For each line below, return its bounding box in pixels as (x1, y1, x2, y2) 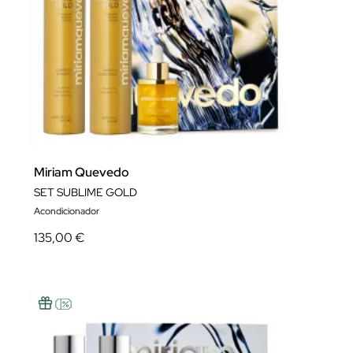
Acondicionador (34, 205, 99, 217)
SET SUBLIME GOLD (34, 185, 137, 199)
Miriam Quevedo (34, 164, 129, 180)
